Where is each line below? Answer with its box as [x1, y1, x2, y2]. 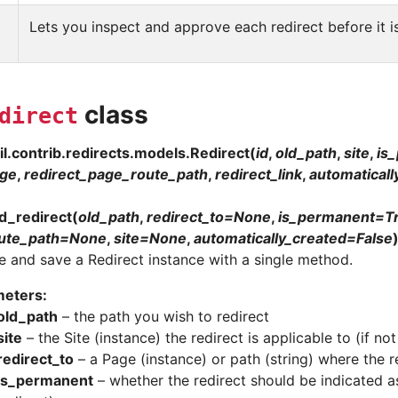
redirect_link [215, 165, 302, 183]
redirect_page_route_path [24, 165, 208, 183]
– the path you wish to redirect [58, 307, 269, 325]
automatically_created [194, 229, 346, 247]
